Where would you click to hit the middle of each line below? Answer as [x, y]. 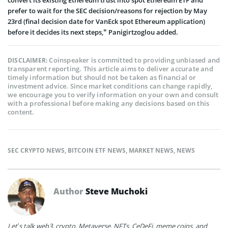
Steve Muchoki [117, 191]
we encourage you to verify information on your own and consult [113, 94]
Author [69, 191]
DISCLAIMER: [28, 60]
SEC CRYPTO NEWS [36, 150]
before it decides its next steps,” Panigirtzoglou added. [93, 32]
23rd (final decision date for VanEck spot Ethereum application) [106, 21]
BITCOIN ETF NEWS [97, 150]
